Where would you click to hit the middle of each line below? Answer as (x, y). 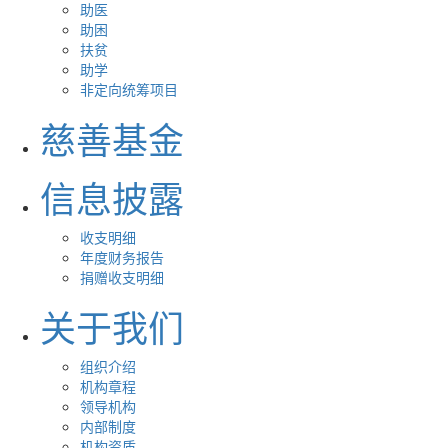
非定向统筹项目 (129, 89)
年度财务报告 (122, 257)
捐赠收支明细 (122, 277)
